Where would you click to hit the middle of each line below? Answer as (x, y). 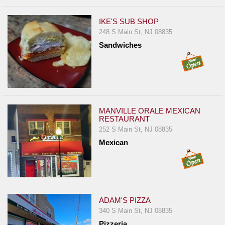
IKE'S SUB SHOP (129, 22)
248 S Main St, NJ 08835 (136, 32)
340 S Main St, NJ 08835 (136, 211)
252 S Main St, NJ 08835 (136, 130)
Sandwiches (121, 45)
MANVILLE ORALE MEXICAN (150, 111)
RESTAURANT (125, 119)
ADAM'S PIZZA (125, 200)
